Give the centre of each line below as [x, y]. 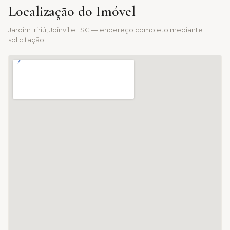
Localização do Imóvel [72, 11]
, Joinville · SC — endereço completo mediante [124, 30]
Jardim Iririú [27, 30]
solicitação [26, 39]
